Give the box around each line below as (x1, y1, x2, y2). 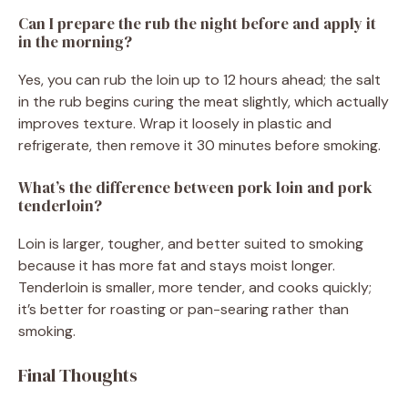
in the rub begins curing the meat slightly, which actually (18, 92, 389, 112)
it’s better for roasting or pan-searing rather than (18, 300, 349, 320)
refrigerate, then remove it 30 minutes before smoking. (18, 136, 381, 156)
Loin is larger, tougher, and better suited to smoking (18, 234, 363, 254)
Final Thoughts (18, 362, 138, 389)
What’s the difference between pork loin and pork (18, 177, 372, 199)
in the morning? (18, 31, 132, 54)
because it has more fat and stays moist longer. (18, 256, 335, 276)
